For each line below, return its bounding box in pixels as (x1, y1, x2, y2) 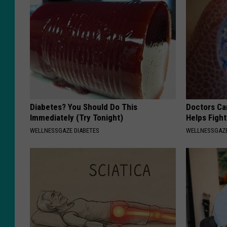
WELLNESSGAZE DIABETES (30, 127, 99, 135)
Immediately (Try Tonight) (30, 112, 123, 123)
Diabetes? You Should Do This (30, 102, 137, 112)
